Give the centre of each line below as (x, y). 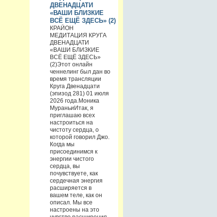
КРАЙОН (62, 28)
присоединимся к (73, 151)
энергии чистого (72, 159)
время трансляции (75, 79)
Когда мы (62, 144)
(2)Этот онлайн (71, 64)
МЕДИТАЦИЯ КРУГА (78, 35)
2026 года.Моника (74, 101)
